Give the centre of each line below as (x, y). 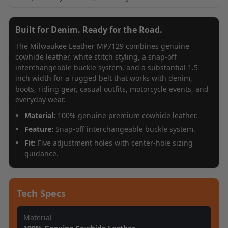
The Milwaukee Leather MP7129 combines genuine (102, 46)
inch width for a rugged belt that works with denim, (104, 78)
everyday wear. (40, 99)
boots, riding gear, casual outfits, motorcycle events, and (112, 89)
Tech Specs (41, 193)
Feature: (39, 129)
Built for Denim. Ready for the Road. (89, 29)
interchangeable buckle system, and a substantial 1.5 (107, 67)
